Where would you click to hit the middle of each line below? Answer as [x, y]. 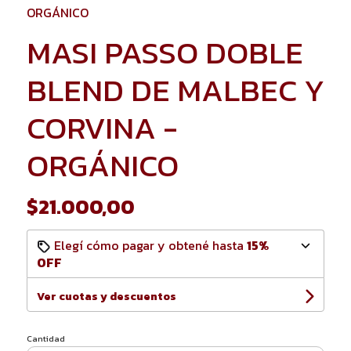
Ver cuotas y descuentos [106, 296]
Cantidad [45, 338]
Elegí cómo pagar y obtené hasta [148, 245]
